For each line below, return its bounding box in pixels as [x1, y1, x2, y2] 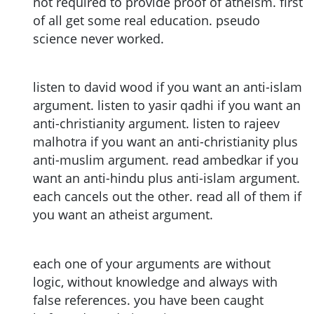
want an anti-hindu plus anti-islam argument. [33, 170, 300, 187]
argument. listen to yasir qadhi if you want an [33, 97, 301, 114]
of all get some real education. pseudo [33, 11, 260, 29]
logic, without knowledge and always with [33, 273, 278, 291]
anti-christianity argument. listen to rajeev [33, 115, 280, 132]
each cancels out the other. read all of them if [33, 188, 301, 205]
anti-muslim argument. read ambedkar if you [33, 151, 299, 169]
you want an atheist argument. [33, 206, 213, 224]
